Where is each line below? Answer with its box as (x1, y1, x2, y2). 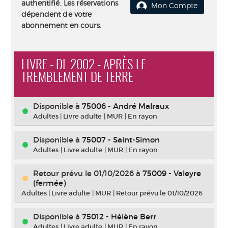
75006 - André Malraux (82, 101, 169, 111)
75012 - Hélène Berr (82, 212, 156, 221)
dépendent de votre (21, 10, 92, 18)
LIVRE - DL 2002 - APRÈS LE (21, 59, 146, 72)
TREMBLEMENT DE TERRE (21, 72, 133, 84)
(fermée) (33, 178, 66, 188)
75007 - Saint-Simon (82, 135, 160, 145)
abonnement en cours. (21, 21, 101, 30)
